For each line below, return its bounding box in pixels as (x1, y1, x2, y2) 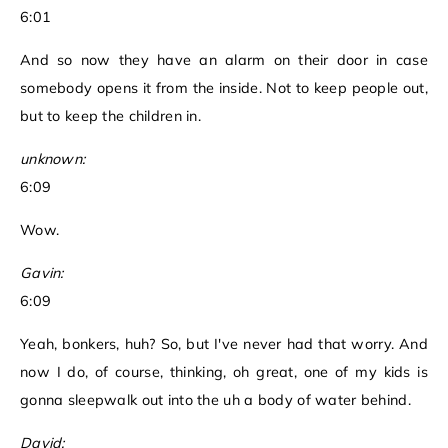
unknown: (20, 150, 86, 169)
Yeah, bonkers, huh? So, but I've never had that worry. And (20, 335, 428, 354)
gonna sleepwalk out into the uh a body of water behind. (20, 391, 411, 410)
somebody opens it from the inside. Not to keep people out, (20, 79, 428, 98)
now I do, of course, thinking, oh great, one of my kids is (20, 363, 428, 382)
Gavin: (20, 264, 64, 283)
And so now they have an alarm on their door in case (20, 51, 428, 70)
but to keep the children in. (20, 107, 202, 126)
